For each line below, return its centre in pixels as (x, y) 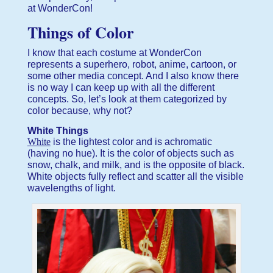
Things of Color (80, 32)
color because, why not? (80, 110)
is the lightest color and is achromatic (131, 141)
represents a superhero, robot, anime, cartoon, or (132, 64)
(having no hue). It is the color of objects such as (130, 153)
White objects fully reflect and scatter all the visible (135, 176)
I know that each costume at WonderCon (114, 52)
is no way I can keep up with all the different (121, 87)
